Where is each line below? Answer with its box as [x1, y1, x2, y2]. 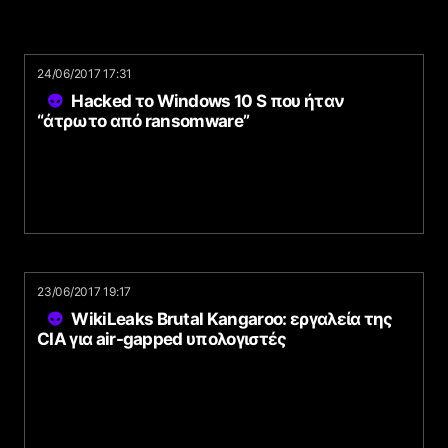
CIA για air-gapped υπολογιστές [37, 329, 287, 349]
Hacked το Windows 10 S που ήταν [71, 91, 345, 111]
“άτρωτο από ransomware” [37, 111, 250, 131]
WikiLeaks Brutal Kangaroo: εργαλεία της [71, 309, 393, 329]
